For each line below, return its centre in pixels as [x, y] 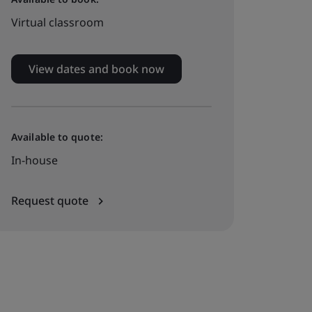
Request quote [51, 201]
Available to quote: [57, 137]
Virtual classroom [57, 22]
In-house [34, 160]
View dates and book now [96, 69]
